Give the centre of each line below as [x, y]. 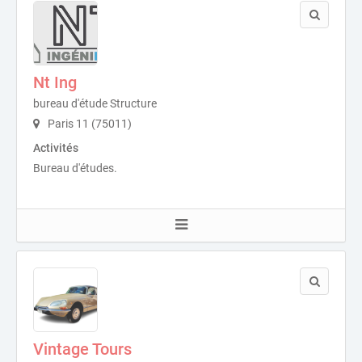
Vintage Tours [82, 349]
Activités [56, 148]
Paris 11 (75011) [88, 124]
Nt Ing [55, 83]
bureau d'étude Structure [95, 104]
